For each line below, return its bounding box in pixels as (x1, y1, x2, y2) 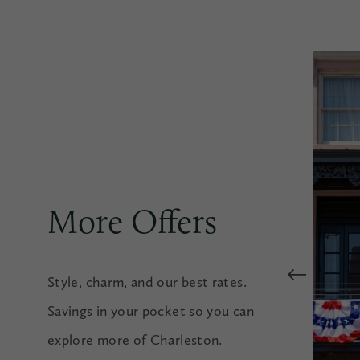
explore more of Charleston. (47, 331, 223, 348)
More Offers (47, 200, 217, 242)
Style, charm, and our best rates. (47, 273, 247, 290)
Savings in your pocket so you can (47, 302, 254, 319)
